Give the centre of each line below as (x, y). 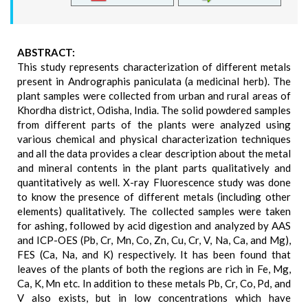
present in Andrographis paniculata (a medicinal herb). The (154, 81)
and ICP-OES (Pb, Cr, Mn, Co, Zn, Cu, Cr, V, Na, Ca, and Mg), (154, 240)
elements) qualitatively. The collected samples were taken (154, 211)
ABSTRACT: (46, 52)
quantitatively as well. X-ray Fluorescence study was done (154, 182)
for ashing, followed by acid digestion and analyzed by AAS (154, 225)
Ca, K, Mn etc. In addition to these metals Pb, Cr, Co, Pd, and (154, 283)
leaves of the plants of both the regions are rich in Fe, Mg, (154, 269)
